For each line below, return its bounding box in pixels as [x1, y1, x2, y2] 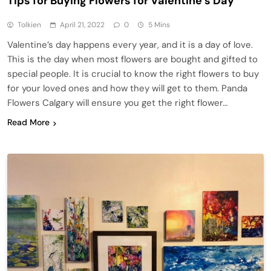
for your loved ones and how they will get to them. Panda [7, 82, 247, 95]
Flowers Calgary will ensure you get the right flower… [7, 97, 227, 109]
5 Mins [148, 20, 170, 30]
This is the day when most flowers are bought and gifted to [7, 53, 258, 66]
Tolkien [18, 20, 41, 30]
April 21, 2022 [60, 20, 105, 30]
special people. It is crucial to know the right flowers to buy [7, 68, 259, 80]
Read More [7, 117, 50, 128]
